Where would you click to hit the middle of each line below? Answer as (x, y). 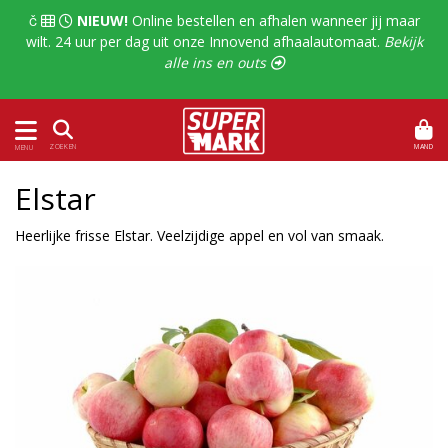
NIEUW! (102, 20)
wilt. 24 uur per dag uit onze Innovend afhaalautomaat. (204, 41)
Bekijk (403, 41)
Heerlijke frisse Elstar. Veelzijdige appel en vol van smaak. (199, 235)
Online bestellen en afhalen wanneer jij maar (273, 20)
